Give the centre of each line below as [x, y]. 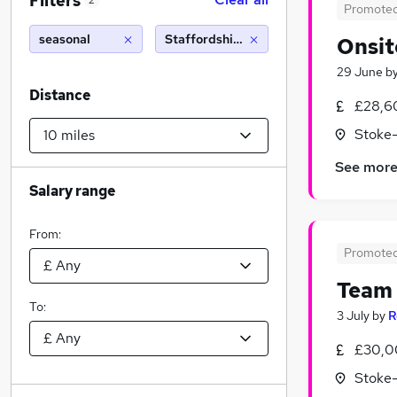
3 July [353, 316]
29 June [360, 72]
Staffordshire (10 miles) [235, 39]
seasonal [65, 39]
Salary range [72, 191]
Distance [60, 95]
